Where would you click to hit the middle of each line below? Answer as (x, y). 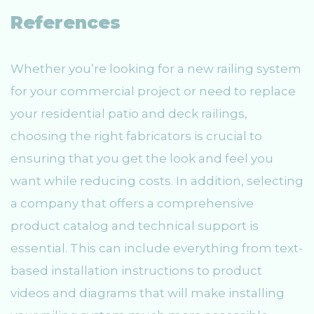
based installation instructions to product (136, 271)
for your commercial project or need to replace (153, 91)
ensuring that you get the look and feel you (142, 159)
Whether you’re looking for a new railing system (156, 69)
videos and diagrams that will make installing (148, 293)
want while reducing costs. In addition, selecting (157, 181)
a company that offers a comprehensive (132, 204)
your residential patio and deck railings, (129, 114)
